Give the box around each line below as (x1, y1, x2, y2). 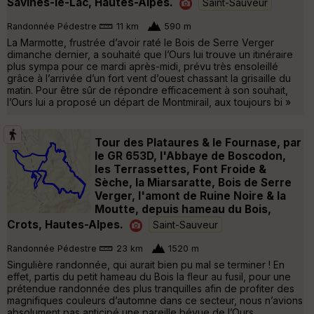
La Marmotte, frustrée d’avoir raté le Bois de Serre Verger (7, 36, 274, 48)
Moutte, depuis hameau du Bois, (95, 202, 271, 216)
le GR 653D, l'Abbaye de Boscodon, (95, 149, 286, 163)
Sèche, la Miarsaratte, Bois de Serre (95, 175, 292, 189)
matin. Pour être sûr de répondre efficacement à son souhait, (7, 83, 288, 96)
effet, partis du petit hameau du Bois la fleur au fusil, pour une (7, 270, 291, 282)
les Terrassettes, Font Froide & (95, 162, 266, 176)
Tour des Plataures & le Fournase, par (95, 135, 301, 149)
